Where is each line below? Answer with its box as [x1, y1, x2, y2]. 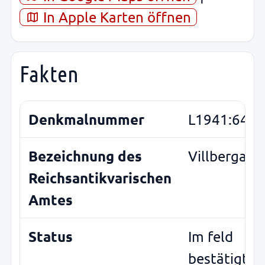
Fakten [20, 60, 79, 88]
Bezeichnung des [28, 147, 142, 166]
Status [28, 227, 73, 246]
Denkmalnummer [28, 110, 144, 129]
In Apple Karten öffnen [40, 8, 192, 25]
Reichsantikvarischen [28, 169, 172, 188]
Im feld [188, 228, 233, 245]
